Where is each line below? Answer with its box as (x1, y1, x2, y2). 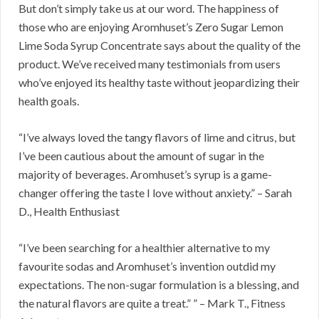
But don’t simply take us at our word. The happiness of (19, 1, 279, 16)
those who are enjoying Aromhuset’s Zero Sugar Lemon (19, 20, 283, 34)
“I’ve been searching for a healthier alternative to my (19, 241, 270, 255)
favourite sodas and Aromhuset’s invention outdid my (19, 259, 276, 273)
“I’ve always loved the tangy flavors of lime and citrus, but (19, 130, 296, 145)
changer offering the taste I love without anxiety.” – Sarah (19, 186, 292, 200)
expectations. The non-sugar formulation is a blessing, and (19, 278, 299, 292)
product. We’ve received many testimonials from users (19, 57, 281, 71)
